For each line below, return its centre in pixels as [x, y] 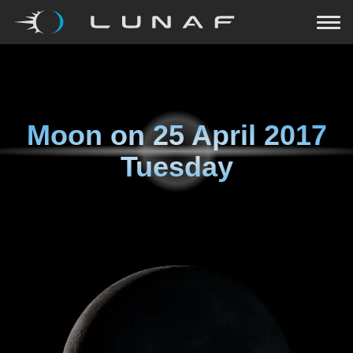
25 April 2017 [240, 135]
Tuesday [176, 167]
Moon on [89, 135]
